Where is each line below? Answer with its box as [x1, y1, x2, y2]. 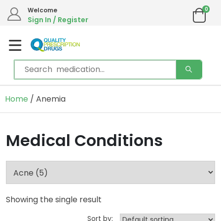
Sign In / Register [28, 15, 88, 25]
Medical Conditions [6, 129, 163, 152]
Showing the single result [6, 193, 102, 205]
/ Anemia [28, 93, 66, 105]
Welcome [28, 6, 57, 14]
